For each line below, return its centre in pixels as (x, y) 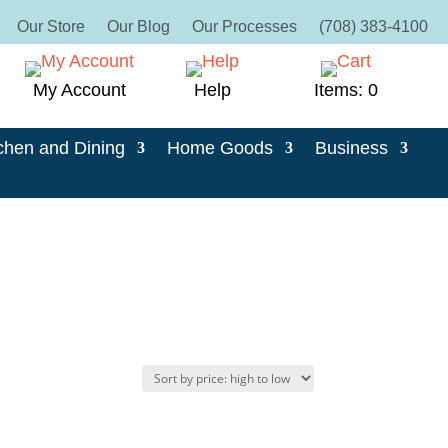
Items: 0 (345, 90)
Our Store (50, 26)
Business (351, 148)
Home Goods (219, 148)
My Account (80, 90)
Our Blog (138, 26)
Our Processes (244, 26)
